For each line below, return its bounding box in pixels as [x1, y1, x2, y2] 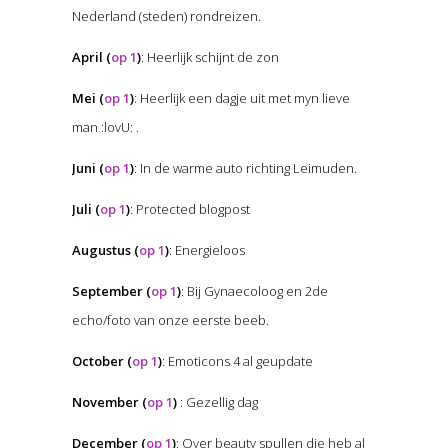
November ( [71, 393, 147, 412]
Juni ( [71, 159, 104, 178]
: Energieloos [168, 241, 245, 260]
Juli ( [71, 200, 100, 219]
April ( [71, 48, 111, 67]
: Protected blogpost [129, 200, 250, 219]
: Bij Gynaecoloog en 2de [180, 282, 328, 301]
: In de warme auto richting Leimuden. [133, 159, 357, 178]
